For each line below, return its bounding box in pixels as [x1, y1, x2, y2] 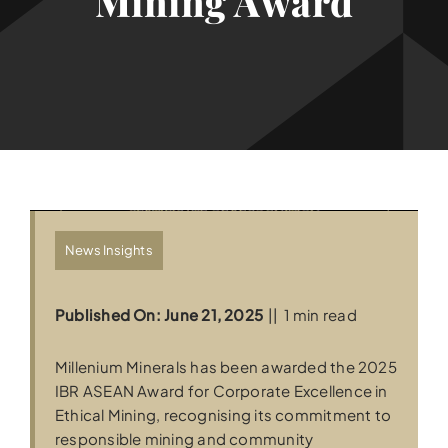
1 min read [283, 305, 357, 325]
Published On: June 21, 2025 [55, 305, 264, 325]
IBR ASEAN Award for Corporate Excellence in [55, 381, 388, 401]
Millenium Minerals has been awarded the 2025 [55, 357, 397, 377]
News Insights [65, 242, 153, 259]
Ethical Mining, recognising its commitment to [55, 405, 392, 425]
